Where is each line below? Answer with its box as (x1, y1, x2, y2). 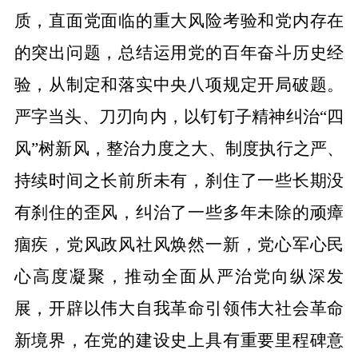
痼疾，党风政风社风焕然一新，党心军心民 (14, 235, 344, 254)
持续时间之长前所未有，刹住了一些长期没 (14, 171, 344, 190)
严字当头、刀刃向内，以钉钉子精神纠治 (14, 107, 320, 126)
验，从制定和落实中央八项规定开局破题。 (14, 75, 344, 94)
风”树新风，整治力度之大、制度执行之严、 (14, 139, 344, 158)
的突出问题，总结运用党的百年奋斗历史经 (14, 43, 344, 62)
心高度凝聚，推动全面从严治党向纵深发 (14, 267, 344, 286)
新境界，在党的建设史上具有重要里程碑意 (14, 331, 344, 350)
